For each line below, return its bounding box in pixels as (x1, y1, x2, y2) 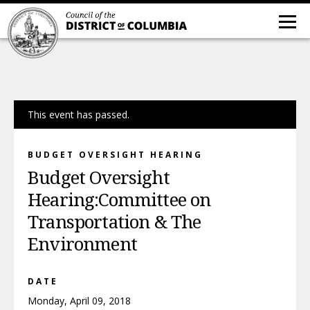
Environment (28, 234, 137, 255)
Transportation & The (28, 212, 201, 232)
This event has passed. (28, 108, 129, 121)
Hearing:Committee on (28, 190, 211, 210)
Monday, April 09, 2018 (28, 294, 131, 307)
